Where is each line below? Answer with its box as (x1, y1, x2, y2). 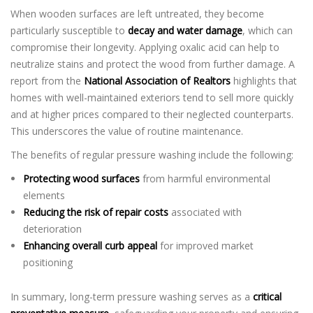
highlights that (231, 74, 297, 87)
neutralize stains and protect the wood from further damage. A (10, 57, 295, 71)
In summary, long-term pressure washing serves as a (10, 289, 253, 303)
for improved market (156, 239, 254, 252)
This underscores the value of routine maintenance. (10, 124, 243, 138)
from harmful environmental (139, 172, 270, 185)
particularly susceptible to (10, 24, 128, 37)
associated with (168, 205, 242, 219)
